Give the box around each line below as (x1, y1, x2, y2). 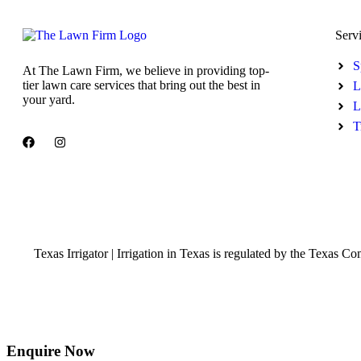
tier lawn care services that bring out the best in (23, 78, 260, 92)
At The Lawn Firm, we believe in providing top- (23, 64, 269, 77)
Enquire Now (6, 342, 95, 359)
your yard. (23, 93, 75, 106)
